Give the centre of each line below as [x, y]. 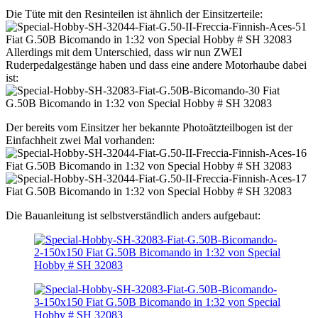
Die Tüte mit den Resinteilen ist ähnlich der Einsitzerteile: [134, 14]
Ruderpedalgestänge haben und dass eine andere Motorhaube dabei [156, 65]
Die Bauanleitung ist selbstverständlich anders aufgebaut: [133, 216]
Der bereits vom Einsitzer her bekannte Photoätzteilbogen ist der [149, 128]
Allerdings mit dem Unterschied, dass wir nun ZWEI [124, 53]
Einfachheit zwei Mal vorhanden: [80, 141]
